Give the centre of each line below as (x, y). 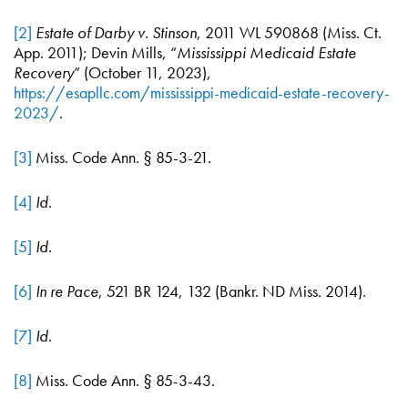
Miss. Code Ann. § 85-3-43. (123, 380)
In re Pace (67, 291)
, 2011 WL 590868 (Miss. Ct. (289, 32)
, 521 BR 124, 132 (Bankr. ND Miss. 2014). (232, 291)
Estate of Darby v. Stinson (116, 32)
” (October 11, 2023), (143, 72)
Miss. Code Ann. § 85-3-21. (122, 157)
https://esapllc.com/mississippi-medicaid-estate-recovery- (202, 92)
